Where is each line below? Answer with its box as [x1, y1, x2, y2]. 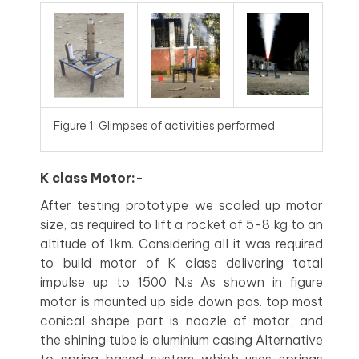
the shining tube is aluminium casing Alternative [40, 332, 323, 348]
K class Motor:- [40, 170, 143, 186]
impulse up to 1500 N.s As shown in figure [40, 274, 323, 290]
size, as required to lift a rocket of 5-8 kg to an [40, 216, 323, 232]
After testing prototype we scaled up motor [40, 197, 323, 213]
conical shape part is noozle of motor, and [40, 313, 323, 329]
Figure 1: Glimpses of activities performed [54, 119, 275, 133]
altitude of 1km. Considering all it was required [40, 236, 323, 252]
